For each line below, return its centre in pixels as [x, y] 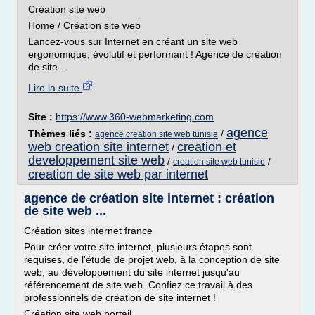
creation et [207, 147]
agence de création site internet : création [149, 198]
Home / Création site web [84, 25]
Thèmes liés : [62, 134]
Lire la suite [55, 88]
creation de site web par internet [118, 174]
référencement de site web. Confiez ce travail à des [138, 285]
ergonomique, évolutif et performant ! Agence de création [155, 54]
